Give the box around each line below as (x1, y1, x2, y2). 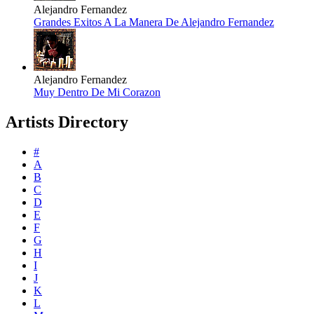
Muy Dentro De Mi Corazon (34, 86, 161, 99)
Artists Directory (6, 113, 128, 132)
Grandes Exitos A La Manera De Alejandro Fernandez (34, 16, 274, 29)
